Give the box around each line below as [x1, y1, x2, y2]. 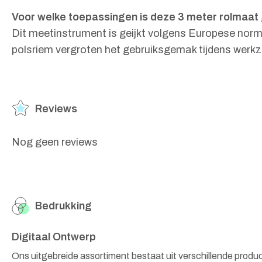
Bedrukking [35, 200, 92, 212]
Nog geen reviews [12, 136, 98, 149]
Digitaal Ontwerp [12, 231, 96, 243]
